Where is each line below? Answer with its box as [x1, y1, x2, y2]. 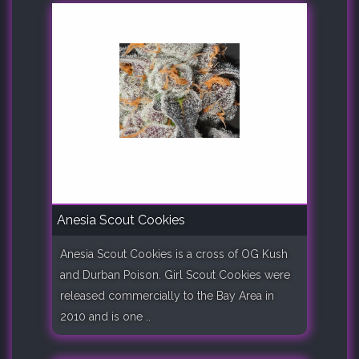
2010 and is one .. [60, 310, 151, 324]
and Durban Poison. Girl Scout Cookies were [60, 268, 290, 282]
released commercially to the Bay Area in [60, 289, 274, 303]
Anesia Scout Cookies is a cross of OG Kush [60, 248, 288, 261]
